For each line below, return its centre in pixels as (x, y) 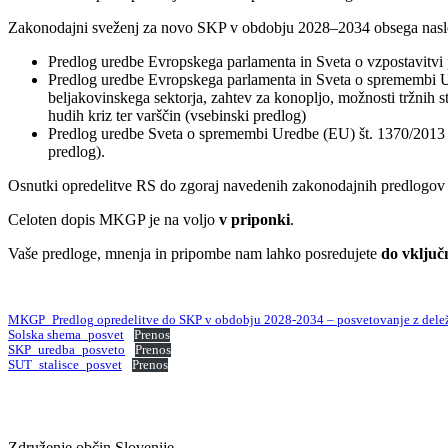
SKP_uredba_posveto (66, 350)
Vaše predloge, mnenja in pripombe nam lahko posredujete (194, 254)
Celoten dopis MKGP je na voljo (113, 220)
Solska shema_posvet (66, 335)
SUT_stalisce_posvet (65, 365)
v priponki (254, 220)
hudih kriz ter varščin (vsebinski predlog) (177, 116)
